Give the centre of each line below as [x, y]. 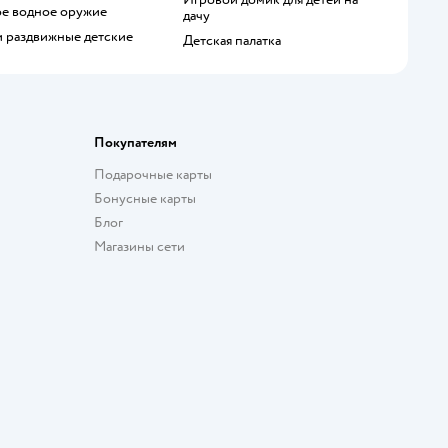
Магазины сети [140, 246]
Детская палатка [236, 40]
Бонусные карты [145, 198]
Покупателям [136, 142]
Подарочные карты [153, 174]
